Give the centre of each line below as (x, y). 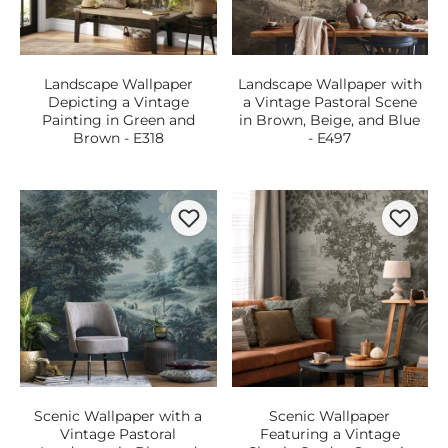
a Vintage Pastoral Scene (329, 102)
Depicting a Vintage (118, 102)
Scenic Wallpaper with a (118, 415)
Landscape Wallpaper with (329, 84)
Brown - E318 (118, 138)
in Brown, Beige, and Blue (330, 120)
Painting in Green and (118, 120)
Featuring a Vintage (329, 433)
